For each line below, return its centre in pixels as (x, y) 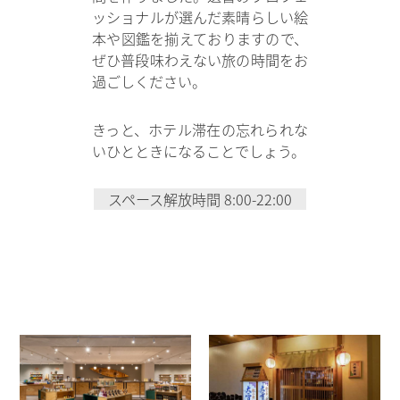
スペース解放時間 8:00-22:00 (200, 200)
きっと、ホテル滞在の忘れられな (200, 130)
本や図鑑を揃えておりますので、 (200, 39)
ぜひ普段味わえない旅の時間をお (200, 60)
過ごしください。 (150, 82)
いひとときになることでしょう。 (199, 151)
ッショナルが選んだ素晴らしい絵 (200, 17)
